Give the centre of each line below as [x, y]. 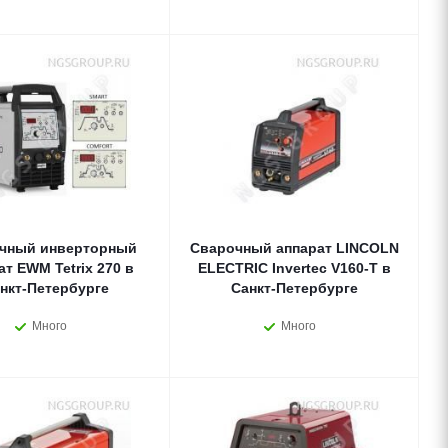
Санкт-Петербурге [294, 288]
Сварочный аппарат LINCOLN [294, 248]
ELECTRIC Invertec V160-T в [294, 268]
